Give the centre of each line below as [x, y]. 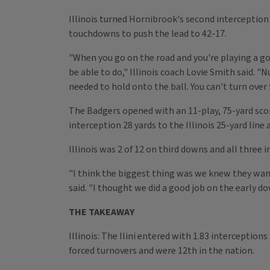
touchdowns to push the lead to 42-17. [148, 34]
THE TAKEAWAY [102, 212]
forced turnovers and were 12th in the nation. [162, 251]
